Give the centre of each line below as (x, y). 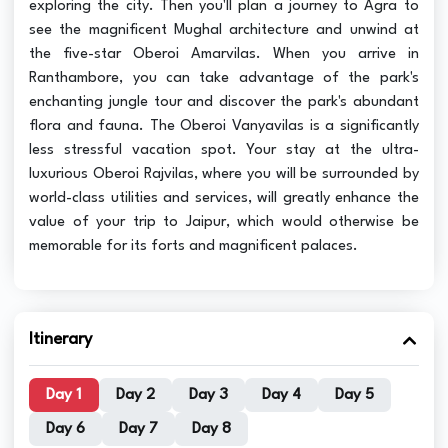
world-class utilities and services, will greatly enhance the (224, 198)
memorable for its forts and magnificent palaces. (194, 246)
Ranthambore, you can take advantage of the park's (224, 78)
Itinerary (61, 339)
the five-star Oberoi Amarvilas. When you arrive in (224, 54)
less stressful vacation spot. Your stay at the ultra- (224, 150)
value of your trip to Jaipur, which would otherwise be (224, 222)
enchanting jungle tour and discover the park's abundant (224, 102)
